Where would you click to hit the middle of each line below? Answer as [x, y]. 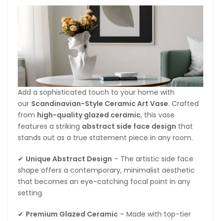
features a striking [50, 126]
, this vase [158, 115]
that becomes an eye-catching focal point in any [104, 181]
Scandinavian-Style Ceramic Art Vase [100, 103]
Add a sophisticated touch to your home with [96, 92]
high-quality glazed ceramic [89, 115]
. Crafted [184, 103]
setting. [31, 193]
